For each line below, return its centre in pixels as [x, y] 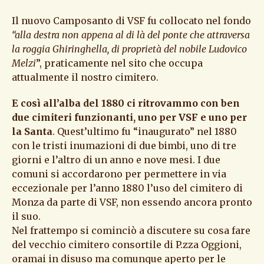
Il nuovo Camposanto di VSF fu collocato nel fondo [131, 21]
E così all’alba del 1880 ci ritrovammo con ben [126, 103]
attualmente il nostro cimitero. [85, 77]
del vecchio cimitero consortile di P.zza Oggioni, [127, 245]
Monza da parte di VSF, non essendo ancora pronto [132, 202]
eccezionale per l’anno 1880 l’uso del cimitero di [127, 188]
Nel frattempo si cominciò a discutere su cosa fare [131, 231]
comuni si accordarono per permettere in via [119, 174]
